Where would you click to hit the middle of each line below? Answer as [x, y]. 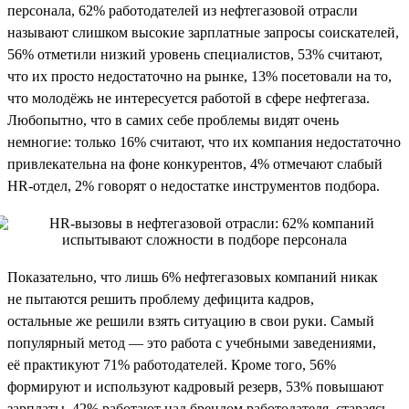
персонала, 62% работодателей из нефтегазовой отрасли [183, 10]
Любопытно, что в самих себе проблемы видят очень [173, 120]
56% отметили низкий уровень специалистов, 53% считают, [195, 54]
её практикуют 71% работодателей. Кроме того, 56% [172, 364]
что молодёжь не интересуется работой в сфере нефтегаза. [189, 98]
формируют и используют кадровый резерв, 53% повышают [195, 386]
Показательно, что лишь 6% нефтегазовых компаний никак [193, 277]
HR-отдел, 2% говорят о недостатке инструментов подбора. [194, 185]
